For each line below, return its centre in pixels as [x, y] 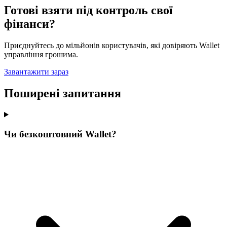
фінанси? [30, 24]
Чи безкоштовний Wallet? [60, 134]
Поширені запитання [63, 93]
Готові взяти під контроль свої [88, 10]
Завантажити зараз [36, 71]
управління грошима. [41, 54]
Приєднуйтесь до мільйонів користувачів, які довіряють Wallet [112, 45]
